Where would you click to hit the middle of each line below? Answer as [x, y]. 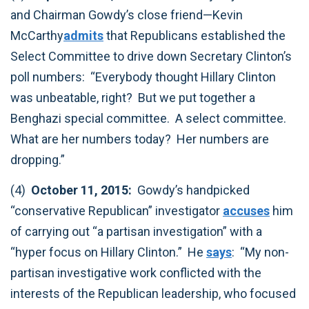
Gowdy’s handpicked [191, 190]
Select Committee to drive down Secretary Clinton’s [151, 56]
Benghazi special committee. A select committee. [150, 118]
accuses [246, 211]
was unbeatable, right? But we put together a [133, 97]
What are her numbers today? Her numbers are [140, 139]
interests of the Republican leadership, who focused [153, 293]
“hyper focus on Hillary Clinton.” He [108, 252]
